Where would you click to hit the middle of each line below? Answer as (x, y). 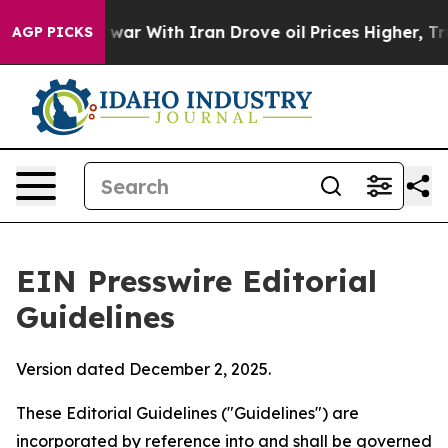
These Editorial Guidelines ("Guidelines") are (187, 413)
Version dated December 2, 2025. (143, 369)
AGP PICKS (52, 32)
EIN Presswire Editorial (196, 281)
